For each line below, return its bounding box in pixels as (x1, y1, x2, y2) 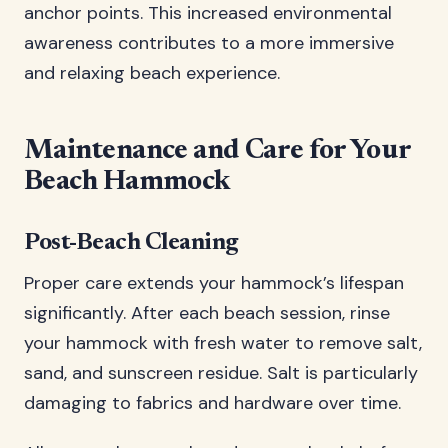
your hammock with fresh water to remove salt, (24, 331, 422, 355)
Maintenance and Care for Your (24, 137, 411, 165)
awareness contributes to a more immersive (24, 31, 394, 55)
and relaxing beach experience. (24, 61, 280, 85)
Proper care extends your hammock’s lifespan (24, 271, 404, 295)
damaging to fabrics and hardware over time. (24, 391, 401, 415)
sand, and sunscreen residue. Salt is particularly (24, 361, 418, 385)
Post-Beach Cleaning (24, 231, 238, 255)
